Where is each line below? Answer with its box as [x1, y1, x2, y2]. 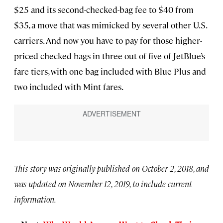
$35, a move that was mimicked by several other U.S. [14, 19, 207, 30]
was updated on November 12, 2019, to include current [14, 178, 192, 189]
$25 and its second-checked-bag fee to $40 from [14, 3, 194, 15]
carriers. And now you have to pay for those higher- [14, 34, 202, 46]
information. [14, 193, 56, 205]
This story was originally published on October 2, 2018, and [14, 162, 209, 174]
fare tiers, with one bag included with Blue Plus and [14, 65, 206, 77]
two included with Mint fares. [14, 81, 123, 92]
